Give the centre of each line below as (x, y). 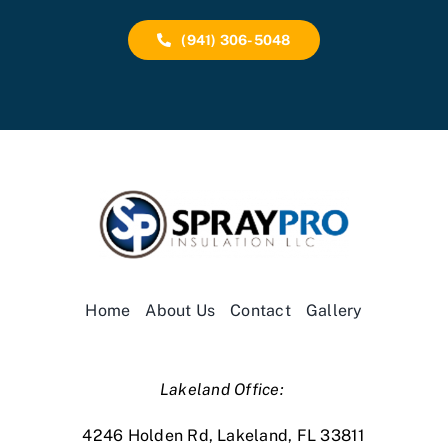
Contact (260, 310)
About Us (180, 310)
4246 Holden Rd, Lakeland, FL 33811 (224, 435)
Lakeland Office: (224, 389)
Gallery (334, 310)
